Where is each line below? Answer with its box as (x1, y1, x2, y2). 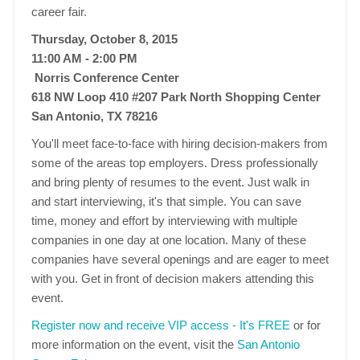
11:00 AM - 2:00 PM (31, 51, 137, 65)
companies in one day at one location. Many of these (31, 233, 306, 247)
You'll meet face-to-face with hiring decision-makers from (31, 137, 328, 150)
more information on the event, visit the (31, 337, 237, 351)
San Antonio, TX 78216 (31, 109, 157, 123)
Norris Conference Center (35, 71, 179, 84)
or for (290, 318, 321, 332)
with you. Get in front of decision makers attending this (31, 272, 314, 285)
